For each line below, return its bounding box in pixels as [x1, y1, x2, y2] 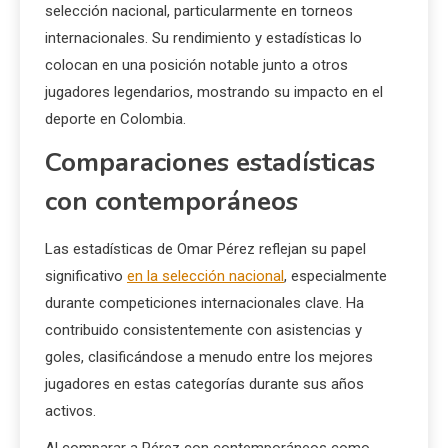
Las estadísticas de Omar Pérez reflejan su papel [45, 239, 366, 258]
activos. [45, 401, 96, 420]
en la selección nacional [127, 266, 284, 285]
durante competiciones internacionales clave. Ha [45, 293, 364, 312]
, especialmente [284, 266, 387, 285]
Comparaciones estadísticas [45, 144, 375, 180]
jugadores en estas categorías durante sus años [45, 374, 364, 393]
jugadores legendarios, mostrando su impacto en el [45, 82, 383, 101]
